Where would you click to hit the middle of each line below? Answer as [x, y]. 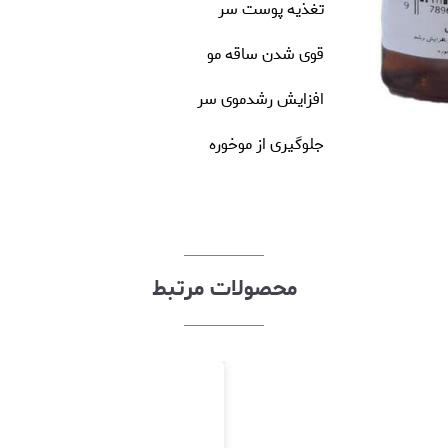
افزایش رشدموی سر [260, 99]
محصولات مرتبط [224, 289]
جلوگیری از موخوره [266, 144]
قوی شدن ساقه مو [265, 54]
